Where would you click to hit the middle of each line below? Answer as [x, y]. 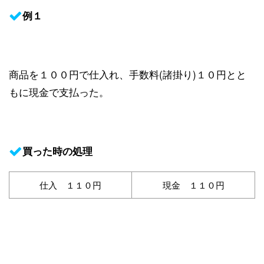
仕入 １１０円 [70, 184]
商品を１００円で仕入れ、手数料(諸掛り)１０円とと [128, 74]
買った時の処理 [57, 151]
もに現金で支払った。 [59, 91]
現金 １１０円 [193, 184]
